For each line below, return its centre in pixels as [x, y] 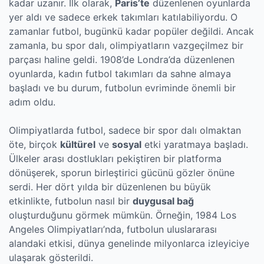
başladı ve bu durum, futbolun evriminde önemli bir [122, 88]
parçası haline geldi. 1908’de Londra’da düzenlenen [122, 60]
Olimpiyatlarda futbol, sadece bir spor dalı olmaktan [125, 130]
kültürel [78, 144]
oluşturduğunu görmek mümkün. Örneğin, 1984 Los [123, 215]
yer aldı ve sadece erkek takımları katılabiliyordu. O [123, 17]
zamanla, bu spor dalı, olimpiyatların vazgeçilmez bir [126, 45]
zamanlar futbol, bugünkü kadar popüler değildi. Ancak [131, 31]
